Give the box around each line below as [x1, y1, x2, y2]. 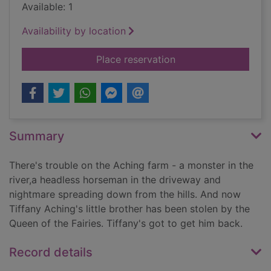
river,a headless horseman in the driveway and [9, 174, 221, 186]
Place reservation [96, 53, 175, 66]
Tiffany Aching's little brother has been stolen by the [9, 203, 250, 215]
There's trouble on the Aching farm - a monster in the [9, 159, 253, 172]
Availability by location [22, 25, 126, 38]
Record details [9, 245, 93, 260]
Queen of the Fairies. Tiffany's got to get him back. [9, 217, 243, 230]
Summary [9, 129, 64, 144]
